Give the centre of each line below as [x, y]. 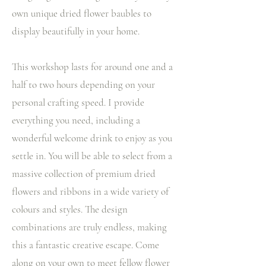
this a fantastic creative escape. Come [85, 245]
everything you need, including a [76, 120]
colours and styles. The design [70, 209]
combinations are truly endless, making [89, 227]
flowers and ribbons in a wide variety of [90, 191]
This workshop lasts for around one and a [92, 67]
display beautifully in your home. [76, 31]
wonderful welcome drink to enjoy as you [92, 138]
